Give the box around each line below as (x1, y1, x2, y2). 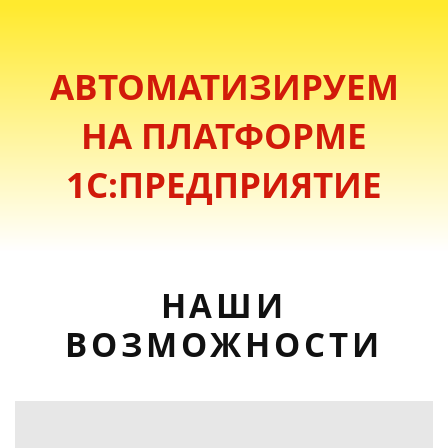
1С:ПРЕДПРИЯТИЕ (66, 160, 382, 208)
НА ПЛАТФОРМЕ (81, 111, 367, 159)
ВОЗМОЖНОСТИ (65, 321, 383, 367)
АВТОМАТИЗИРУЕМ (49, 62, 399, 110)
